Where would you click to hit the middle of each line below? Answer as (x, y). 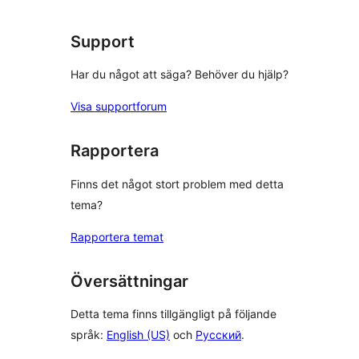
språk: (89, 335)
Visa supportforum (119, 107)
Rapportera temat (117, 236)
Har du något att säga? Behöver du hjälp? (179, 75)
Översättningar (129, 281)
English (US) (138, 335)
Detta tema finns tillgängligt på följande (173, 314)
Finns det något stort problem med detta (177, 184)
